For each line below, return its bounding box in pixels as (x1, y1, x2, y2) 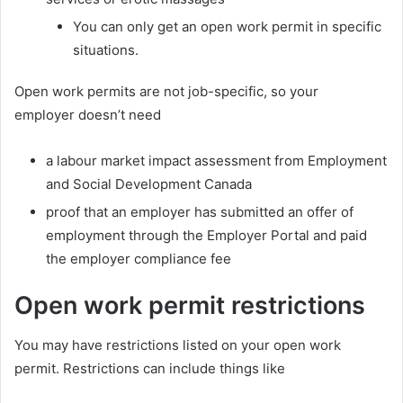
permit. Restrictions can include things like (14, 360, 285, 378)
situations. (73, 40, 139, 58)
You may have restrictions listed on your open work (14, 336, 341, 354)
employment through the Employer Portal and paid (46, 226, 367, 244)
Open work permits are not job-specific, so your (14, 82, 318, 100)
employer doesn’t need (14, 105, 161, 123)
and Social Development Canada (46, 175, 252, 193)
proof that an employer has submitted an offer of (46, 202, 354, 220)
